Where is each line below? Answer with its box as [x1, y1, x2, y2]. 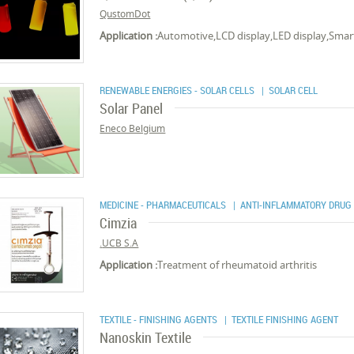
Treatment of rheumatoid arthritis [157, 258, 318, 272]
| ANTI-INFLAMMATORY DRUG [228, 198, 352, 212]
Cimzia [100, 213, 137, 232]
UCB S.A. [102, 236, 139, 250]
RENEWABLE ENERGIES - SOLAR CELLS [100, 83, 258, 97]
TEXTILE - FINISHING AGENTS [100, 312, 220, 326]
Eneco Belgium [100, 122, 166, 135]
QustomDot [100, 7, 151, 21]
